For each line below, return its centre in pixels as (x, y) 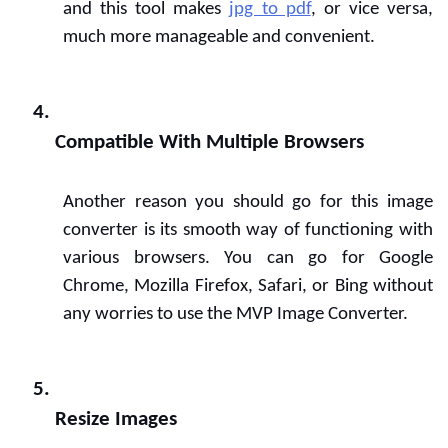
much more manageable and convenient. (219, 37)
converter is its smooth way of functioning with (248, 230)
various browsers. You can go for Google (248, 258)
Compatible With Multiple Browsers (209, 142)
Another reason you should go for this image (248, 202)
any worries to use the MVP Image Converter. (235, 314)
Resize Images (116, 419)
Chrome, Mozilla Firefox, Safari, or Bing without (248, 286)
